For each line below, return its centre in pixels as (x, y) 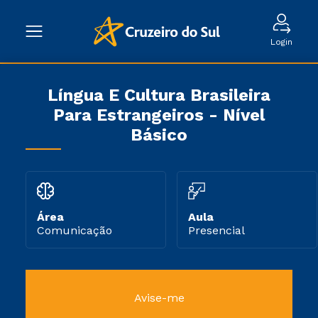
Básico (159, 135)
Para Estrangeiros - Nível (159, 115)
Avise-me (159, 298)
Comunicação (75, 230)
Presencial (216, 230)
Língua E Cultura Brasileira (159, 95)
